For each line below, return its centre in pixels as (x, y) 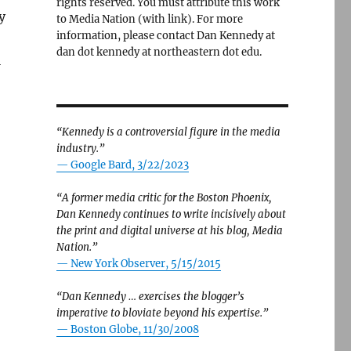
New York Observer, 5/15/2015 (145, 264)
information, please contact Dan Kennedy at (165, 36)
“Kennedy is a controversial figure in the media (168, 132)
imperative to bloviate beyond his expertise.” (162, 313)
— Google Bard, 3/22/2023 (122, 165)
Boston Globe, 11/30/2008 (134, 329)
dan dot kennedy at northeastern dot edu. (159, 52)
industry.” (80, 148)
